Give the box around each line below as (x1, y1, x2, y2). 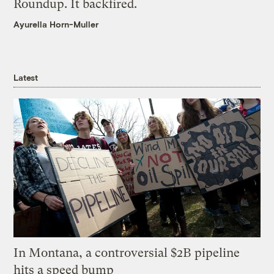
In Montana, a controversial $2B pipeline (13, 245, 240, 260)
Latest (13, 72, 38, 83)
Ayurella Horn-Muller (13, 19, 99, 30)
